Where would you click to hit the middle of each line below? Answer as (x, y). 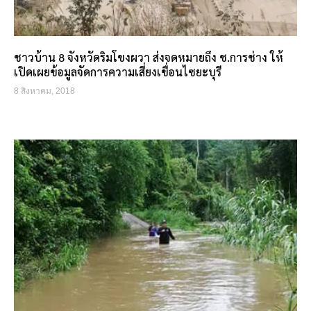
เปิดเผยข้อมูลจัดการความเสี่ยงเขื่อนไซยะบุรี (118, 72)
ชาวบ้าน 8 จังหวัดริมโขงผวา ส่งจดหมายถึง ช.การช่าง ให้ (149, 57)
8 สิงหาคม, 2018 (44, 91)
